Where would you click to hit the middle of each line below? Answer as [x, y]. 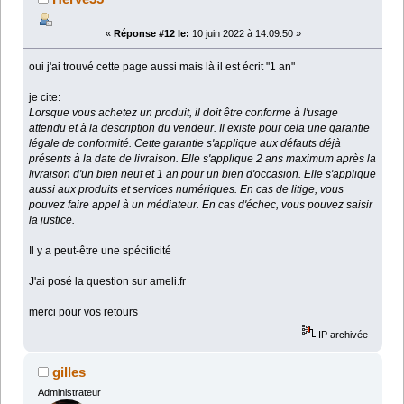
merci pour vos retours [84, 312]
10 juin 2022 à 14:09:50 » [245, 34]
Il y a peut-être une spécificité [101, 251]
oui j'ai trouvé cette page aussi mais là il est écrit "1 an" [162, 67]
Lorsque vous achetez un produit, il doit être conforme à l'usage [184, 113]
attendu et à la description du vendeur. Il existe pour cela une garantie [200, 129]
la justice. [52, 220]
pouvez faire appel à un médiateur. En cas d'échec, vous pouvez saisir [201, 205]
